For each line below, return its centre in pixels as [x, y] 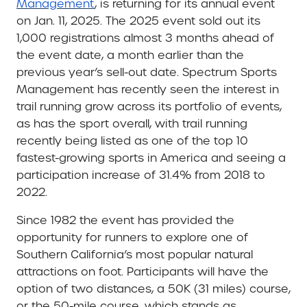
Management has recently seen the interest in [148, 89]
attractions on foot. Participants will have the [143, 271]
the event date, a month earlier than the [130, 55]
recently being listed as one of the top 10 [132, 140]
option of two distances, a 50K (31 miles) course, [153, 288]
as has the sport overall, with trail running [132, 123]
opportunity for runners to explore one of [132, 237]
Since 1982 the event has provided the [125, 220]
